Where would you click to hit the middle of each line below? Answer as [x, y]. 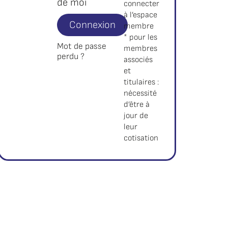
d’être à [137, 105]
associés [138, 60]
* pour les [141, 37]
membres [141, 49]
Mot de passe [82, 46]
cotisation [141, 138]
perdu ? [71, 56]
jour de [136, 116]
